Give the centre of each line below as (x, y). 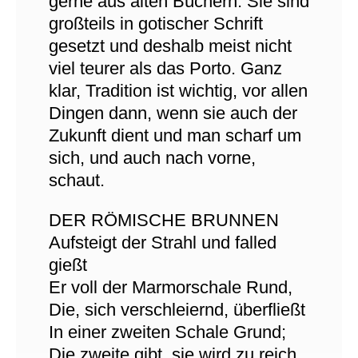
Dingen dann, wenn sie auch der (173, 113)
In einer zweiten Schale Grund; (167, 332)
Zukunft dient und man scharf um (175, 135)
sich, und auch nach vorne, (152, 158)
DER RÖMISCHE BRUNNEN (163, 220)
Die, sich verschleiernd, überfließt (177, 310)
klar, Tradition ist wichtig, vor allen (178, 91)
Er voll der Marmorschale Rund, (170, 287)
